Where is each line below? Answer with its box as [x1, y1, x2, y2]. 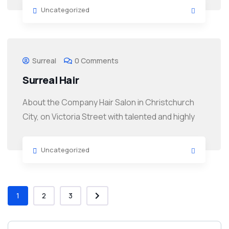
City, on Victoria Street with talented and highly [22, 111, 195, 123]
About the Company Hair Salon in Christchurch [22, 97, 194, 108]
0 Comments [75, 56, 119, 66]
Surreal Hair [22, 73, 79, 87]
